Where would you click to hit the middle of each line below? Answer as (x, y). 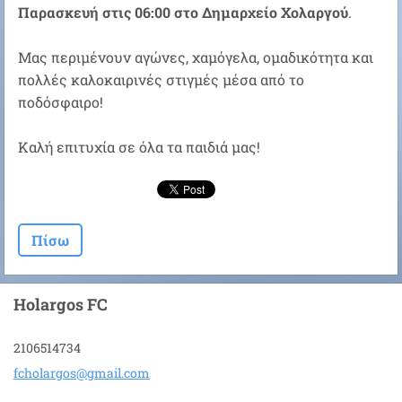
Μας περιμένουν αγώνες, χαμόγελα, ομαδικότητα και (196, 57)
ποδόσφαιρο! (62, 102)
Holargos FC (61, 305)
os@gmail (92, 373)
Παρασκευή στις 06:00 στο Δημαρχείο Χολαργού (183, 13)
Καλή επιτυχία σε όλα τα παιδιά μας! (139, 147)
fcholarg (38, 373)
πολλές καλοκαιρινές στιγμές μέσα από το (161, 80)
